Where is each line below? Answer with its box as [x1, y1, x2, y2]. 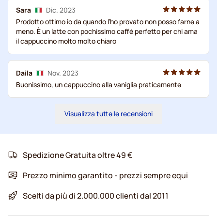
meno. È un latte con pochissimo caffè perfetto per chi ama [16, 26, 198, 36]
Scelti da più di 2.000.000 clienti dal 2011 [23, 190, 169, 201]
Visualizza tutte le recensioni [64, 108, 153, 118]
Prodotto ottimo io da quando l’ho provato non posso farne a [16, 16, 200, 26]
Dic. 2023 [46, 5, 76, 15]
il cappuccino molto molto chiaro [16, 36, 116, 46]
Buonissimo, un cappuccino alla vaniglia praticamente [16, 79, 181, 89]
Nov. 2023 [47, 68, 78, 77]
